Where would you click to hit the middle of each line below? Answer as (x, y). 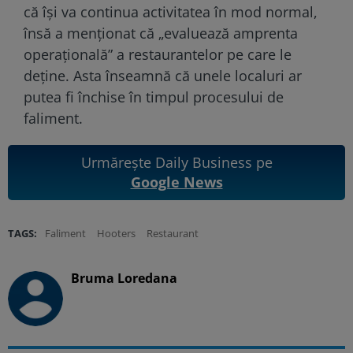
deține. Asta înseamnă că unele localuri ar (163, 75)
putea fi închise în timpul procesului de (154, 97)
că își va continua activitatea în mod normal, (171, 11)
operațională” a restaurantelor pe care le (158, 54)
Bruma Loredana (124, 278)
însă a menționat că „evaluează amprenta (161, 33)
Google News (176, 182)
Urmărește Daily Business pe (176, 162)
